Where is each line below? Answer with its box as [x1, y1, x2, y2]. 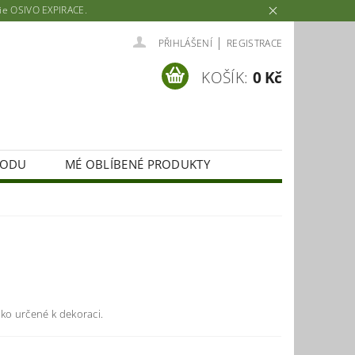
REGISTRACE [226, 36, 283, 50]
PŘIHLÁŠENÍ [158, 36, 212, 50]
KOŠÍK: [201, 67, 249, 89]
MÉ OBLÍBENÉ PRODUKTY [64, 156, 211, 173]
